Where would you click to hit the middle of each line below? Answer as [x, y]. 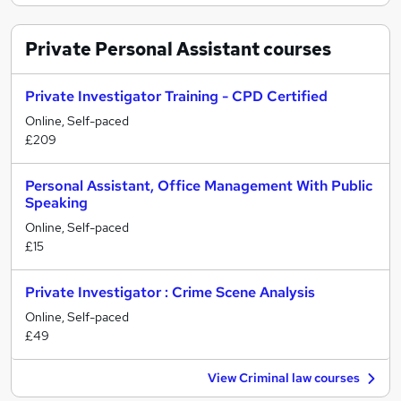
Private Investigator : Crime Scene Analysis [170, 292]
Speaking [56, 203]
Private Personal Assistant [142, 49]
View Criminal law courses [284, 378]
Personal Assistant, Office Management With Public [199, 186]
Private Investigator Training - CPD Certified [176, 96]
